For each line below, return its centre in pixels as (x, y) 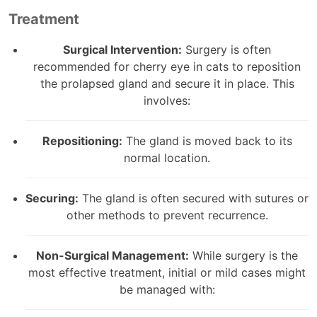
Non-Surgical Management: (113, 255)
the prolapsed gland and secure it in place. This (167, 83)
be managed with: (167, 289)
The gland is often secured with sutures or (194, 198)
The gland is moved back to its (207, 140)
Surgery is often (226, 49)
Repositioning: (82, 140)
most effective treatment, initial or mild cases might (167, 272)
